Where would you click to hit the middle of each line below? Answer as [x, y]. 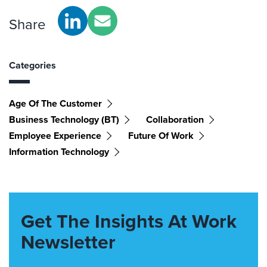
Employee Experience [55, 136]
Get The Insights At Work [129, 221]
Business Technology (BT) [64, 119]
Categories [32, 65]
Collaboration [175, 119]
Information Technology [59, 152]
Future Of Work [161, 136]
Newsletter [68, 242]
